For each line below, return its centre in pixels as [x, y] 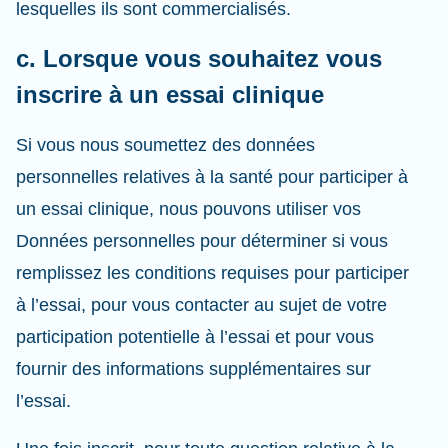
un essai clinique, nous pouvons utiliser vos [188, 209]
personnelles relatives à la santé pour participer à [212, 177]
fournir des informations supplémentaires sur [193, 369]
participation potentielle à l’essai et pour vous [195, 337]
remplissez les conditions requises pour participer [212, 273]
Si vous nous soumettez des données [165, 145]
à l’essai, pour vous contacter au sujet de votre [201, 305]
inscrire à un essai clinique [170, 94]
